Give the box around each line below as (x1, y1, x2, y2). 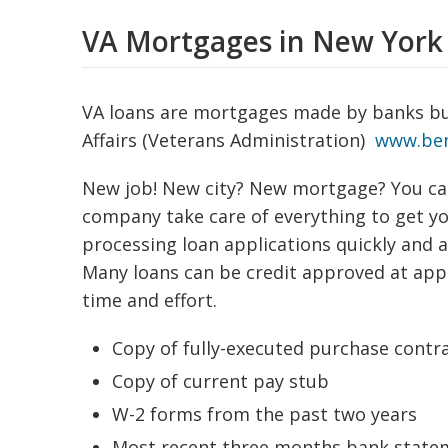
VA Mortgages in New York (82, 22, 443, 60)
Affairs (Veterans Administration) (82, 128, 375, 152)
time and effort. (82, 288, 217, 312)
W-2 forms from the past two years (112, 402, 417, 426)
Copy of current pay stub (112, 369, 329, 393)
